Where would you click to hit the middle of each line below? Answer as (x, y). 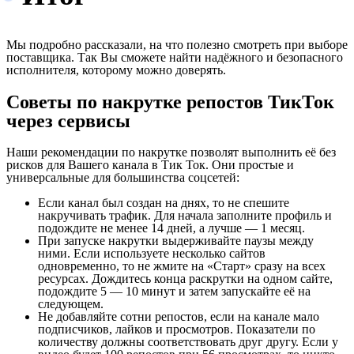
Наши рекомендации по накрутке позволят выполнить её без (171, 152)
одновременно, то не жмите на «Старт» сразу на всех (182, 266)
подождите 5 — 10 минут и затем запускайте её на (174, 291)
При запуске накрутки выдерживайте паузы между (176, 241)
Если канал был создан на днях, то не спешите (164, 203)
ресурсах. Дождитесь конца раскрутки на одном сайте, (185, 279)
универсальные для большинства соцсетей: (123, 177)
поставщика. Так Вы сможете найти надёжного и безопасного (175, 58)
